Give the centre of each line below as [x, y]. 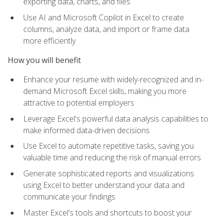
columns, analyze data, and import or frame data [106, 29]
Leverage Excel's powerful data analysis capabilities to [116, 118]
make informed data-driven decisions [86, 130]
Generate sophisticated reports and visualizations [109, 173]
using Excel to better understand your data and [104, 185]
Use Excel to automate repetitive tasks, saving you [108, 146]
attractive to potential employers [79, 103]
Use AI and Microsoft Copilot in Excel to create [104, 17]
